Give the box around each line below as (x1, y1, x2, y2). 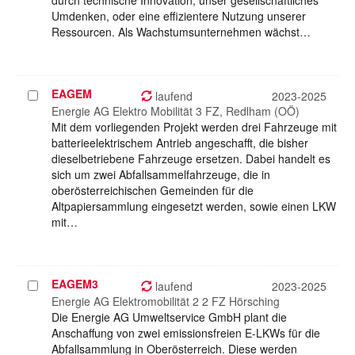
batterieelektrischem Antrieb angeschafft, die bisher (52, 135, 308, 151)
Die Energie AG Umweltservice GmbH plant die (52, 309, 287, 326)
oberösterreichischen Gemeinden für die (52, 182, 254, 199)
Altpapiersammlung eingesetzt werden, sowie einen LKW (52, 198, 336, 215)
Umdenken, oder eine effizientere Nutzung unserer (52, 8, 306, 25)
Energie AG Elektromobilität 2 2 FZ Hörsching (52, 293, 280, 310)
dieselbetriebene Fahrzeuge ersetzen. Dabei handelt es (52, 151, 330, 167)
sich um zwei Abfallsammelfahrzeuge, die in (52, 166, 270, 183)
